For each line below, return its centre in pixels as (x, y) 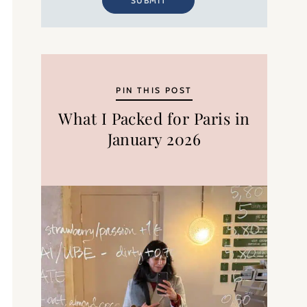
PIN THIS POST (154, 90)
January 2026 (154, 138)
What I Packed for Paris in (154, 118)
